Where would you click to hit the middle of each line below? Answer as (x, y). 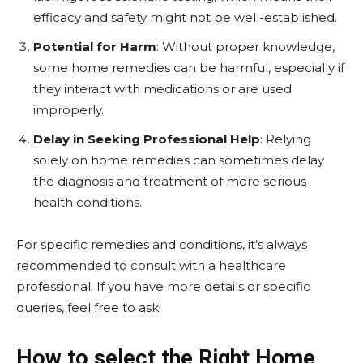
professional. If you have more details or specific (163, 286)
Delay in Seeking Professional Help (147, 139)
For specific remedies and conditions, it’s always (162, 244)
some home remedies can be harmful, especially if (189, 68)
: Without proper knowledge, (246, 47)
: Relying (286, 139)
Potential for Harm (95, 47)
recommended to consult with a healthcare (151, 265)
